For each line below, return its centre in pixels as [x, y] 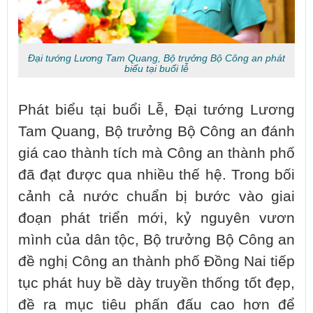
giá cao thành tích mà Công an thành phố [156, 153]
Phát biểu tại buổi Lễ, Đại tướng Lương [156, 109]
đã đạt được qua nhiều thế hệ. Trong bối [156, 174]
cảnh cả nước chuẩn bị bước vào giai [156, 196]
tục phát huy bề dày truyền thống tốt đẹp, [156, 283]
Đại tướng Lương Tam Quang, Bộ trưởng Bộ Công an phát [156, 58]
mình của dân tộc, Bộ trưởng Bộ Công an [156, 239]
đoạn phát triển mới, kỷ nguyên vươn [156, 218]
